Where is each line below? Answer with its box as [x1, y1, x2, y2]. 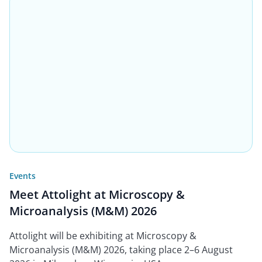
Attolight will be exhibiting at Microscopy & [9, 229, 196, 243]
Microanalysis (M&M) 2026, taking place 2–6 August [9, 243, 233, 257]
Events [9, 170, 36, 182]
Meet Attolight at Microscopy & [9, 187, 185, 203]
